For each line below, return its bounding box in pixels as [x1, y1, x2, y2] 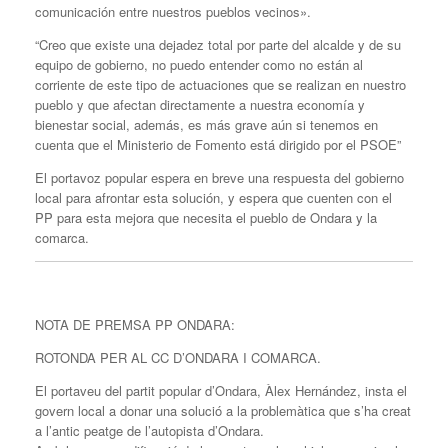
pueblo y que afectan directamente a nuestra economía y [35, 95, 365, 115]
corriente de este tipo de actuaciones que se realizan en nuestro [35, 75, 406, 95]
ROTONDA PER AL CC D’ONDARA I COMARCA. [35, 347, 321, 367]
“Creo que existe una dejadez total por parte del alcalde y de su [35, 35, 401, 55]
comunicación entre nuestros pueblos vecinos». [35, 2, 311, 22]
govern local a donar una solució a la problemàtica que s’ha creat [35, 400, 411, 420]
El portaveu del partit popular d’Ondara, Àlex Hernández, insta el [35, 380, 407, 400]
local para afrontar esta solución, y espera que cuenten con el [35, 188, 392, 208]
